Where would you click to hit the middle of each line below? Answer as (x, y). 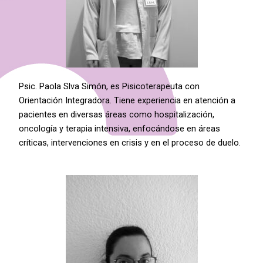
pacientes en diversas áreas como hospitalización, (117, 115)
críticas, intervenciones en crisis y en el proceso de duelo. (130, 143)
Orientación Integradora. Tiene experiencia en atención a (127, 101)
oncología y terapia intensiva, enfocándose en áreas (120, 129)
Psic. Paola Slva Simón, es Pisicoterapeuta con (109, 87)
